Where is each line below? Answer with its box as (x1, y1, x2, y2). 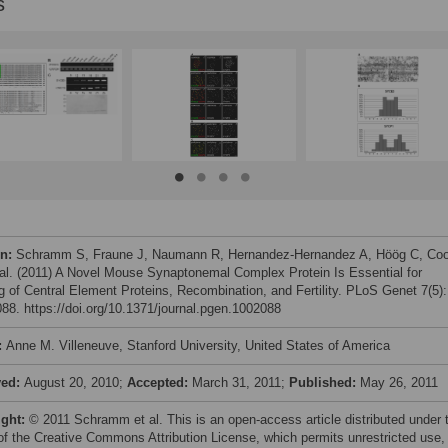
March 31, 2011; (192, 375, 289, 390)
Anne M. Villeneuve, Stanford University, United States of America (6, 338, 390, 353)
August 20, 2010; (24, 375, 127, 390)
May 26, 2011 (360, 375, 438, 390)
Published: (289, 375, 360, 390)
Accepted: (127, 375, 192, 390)
